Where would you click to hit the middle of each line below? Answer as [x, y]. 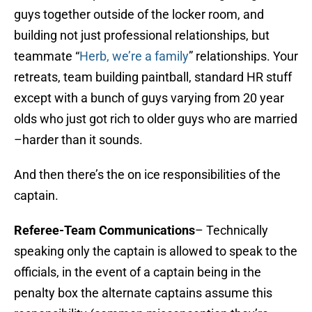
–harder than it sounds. [78, 140]
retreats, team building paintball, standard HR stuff [153, 77]
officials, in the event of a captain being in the [138, 272]
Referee [37, 231]
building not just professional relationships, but [142, 36]
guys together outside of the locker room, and [139, 15]
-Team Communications [127, 231]
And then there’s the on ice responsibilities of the [147, 175]
